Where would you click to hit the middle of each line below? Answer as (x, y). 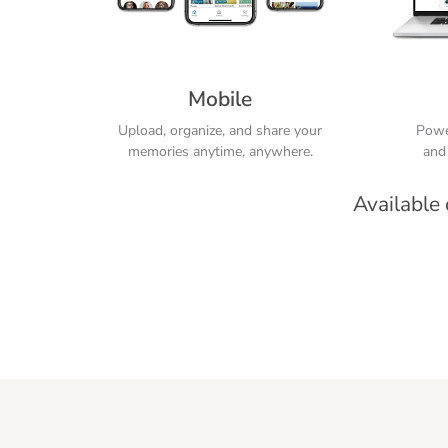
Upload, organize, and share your (220, 130)
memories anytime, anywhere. (220, 151)
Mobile (220, 98)
